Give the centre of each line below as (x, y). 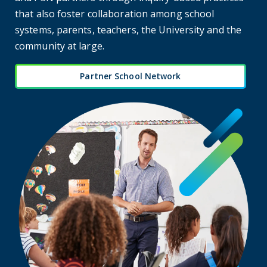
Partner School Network (131, 76)
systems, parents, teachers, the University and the (128, 30)
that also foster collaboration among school (115, 13)
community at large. (60, 46)
